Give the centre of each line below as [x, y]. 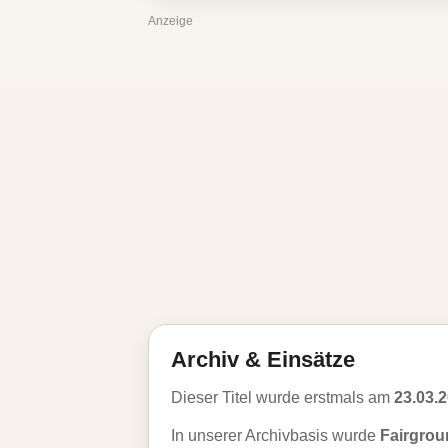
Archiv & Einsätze [263, 359]
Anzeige [170, 21]
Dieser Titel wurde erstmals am [282, 397]
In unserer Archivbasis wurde [275, 435]
